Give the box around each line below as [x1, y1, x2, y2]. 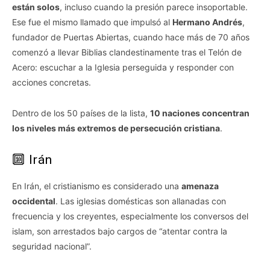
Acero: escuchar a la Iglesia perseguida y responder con [12, 62, 234, 73]
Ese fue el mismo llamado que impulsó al [12, 17, 172, 28]
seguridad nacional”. [12, 241, 92, 252]
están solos [12, 2, 60, 13]
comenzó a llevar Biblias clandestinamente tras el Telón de [12, 47, 242, 58]
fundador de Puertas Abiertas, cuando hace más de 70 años [12, 32, 250, 43]
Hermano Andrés [172, 17, 242, 28]
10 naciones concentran [150, 108, 250, 119]
